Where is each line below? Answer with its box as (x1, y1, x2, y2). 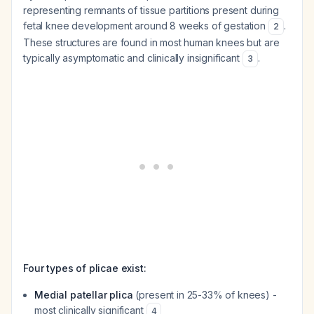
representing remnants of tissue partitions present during (23, 4, 279, 16)
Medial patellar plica (34, 289, 133, 301)
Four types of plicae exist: (23, 262, 146, 274)
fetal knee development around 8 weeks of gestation (23, 20, 268, 32)
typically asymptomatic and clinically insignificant (23, 52, 243, 64)
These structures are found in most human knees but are (23, 36, 280, 48)
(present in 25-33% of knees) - (132, 289, 277, 301)
